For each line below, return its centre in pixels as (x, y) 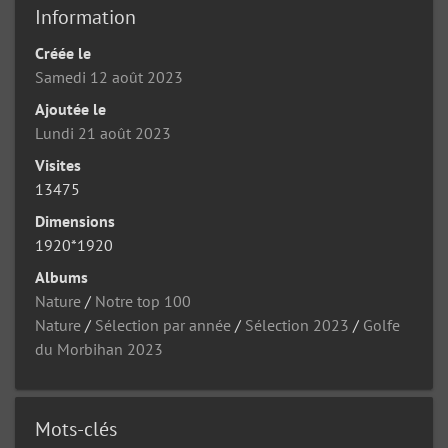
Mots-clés (76, 429)
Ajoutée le (70, 109)
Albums (61, 277)
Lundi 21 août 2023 (103, 133)
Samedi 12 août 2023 (109, 77)
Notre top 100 (143, 301)
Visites (58, 165)
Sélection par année (163, 325)
